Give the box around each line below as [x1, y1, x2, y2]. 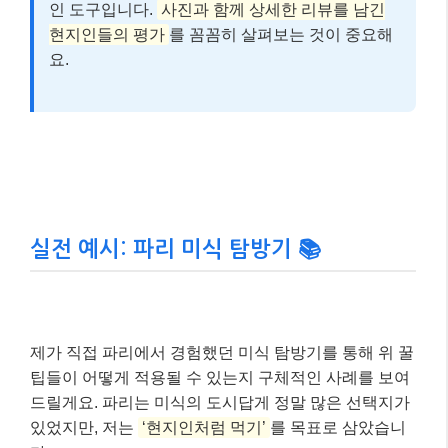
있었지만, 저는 [30, 418, 138, 436]
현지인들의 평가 [49, 25, 165, 43]
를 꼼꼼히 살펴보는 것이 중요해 [169, 25, 393, 43]
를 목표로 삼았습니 [270, 418, 406, 436]
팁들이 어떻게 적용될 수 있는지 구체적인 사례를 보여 [30, 368, 410, 386]
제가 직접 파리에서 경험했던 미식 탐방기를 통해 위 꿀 [30, 343, 414, 361]
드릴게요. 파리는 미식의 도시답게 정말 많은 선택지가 [30, 393, 410, 411]
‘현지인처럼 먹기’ [142, 418, 266, 436]
